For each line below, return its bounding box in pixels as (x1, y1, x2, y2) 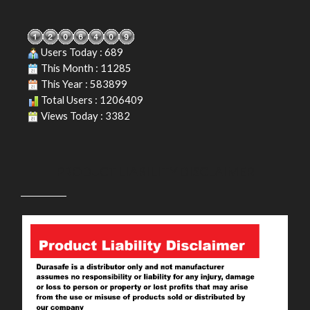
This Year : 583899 (39, 77, 127, 91)
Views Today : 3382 (39, 109, 130, 122)
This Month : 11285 (39, 62, 131, 75)
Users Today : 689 (39, 46, 123, 59)
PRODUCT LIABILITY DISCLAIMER (55, 164, 255, 180)
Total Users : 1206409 (39, 93, 143, 107)
